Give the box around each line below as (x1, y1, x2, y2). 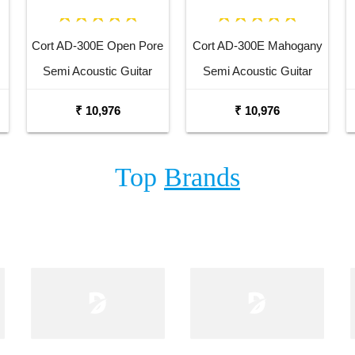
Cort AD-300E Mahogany (192, 39, 323, 53)
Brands (164, 162, 240, 193)
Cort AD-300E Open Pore (32, 39, 164, 53)
